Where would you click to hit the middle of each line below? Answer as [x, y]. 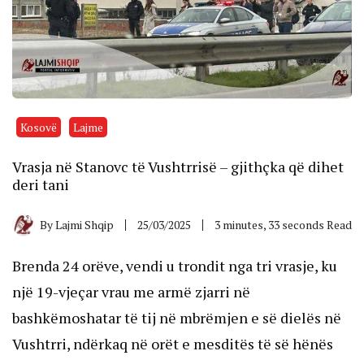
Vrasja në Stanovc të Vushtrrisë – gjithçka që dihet [178, 166]
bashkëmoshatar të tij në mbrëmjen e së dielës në [177, 317]
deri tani [41, 184]
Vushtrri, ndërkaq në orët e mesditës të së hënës [173, 343]
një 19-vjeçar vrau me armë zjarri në [131, 291]
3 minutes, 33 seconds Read [283, 224]
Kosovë [39, 127]
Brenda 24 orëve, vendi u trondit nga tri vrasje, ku [175, 265]
